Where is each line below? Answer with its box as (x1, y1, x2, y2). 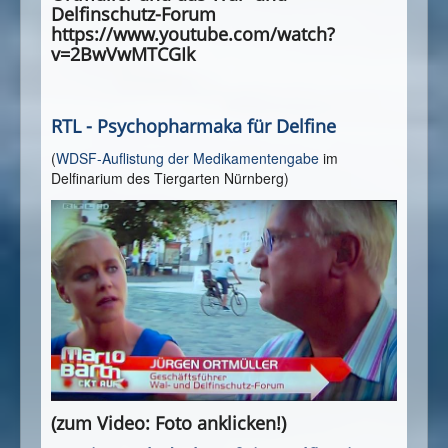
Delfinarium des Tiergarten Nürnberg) (51, 167, 289, 188)
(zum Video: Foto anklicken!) (51, 411, 286, 436)
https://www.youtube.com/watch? (51, 21, 335, 46)
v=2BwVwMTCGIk (51, 41, 195, 66)
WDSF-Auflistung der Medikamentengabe (56, 147, 319, 168)
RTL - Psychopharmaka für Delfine (51, 113, 336, 138)
